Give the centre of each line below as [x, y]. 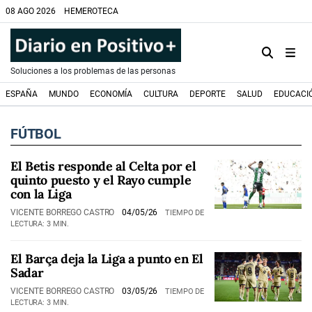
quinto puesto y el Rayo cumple [101, 180]
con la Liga [41, 194]
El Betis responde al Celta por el [103, 166]
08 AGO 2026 [31, 11]
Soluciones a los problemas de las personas [93, 71]
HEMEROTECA [91, 11]
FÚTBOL [36, 134]
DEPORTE [208, 94]
